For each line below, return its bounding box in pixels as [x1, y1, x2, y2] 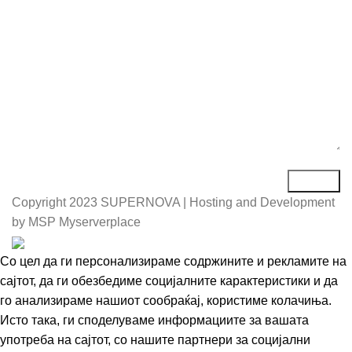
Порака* [12, 4, 60, 18]
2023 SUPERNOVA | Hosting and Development [69, 196, 335, 210]
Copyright [12, 196, 69, 210]
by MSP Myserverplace [12, 215, 141, 229]
